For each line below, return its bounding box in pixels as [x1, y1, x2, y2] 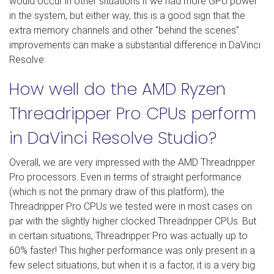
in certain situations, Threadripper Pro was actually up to [9, 230, 248, 242]
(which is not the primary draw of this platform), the [9, 186, 224, 198]
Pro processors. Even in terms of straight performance [9, 171, 242, 183]
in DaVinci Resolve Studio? [9, 127, 217, 150]
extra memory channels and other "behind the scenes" [9, 24, 239, 37]
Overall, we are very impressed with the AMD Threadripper [9, 157, 255, 169]
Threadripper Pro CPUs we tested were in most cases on [9, 201, 252, 213]
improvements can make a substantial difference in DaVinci [9, 39, 261, 51]
